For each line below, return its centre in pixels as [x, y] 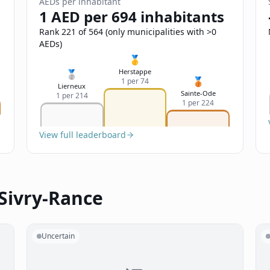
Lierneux [72, 86]
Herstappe [135, 71]
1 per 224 [198, 103]
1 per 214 [72, 96]
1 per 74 [135, 81]
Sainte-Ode [198, 93]
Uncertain [58, 236]
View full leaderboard [83, 135]
